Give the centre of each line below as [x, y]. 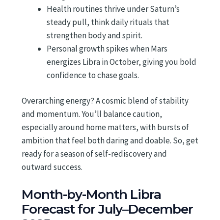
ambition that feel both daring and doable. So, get [110, 141]
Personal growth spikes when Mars [107, 48]
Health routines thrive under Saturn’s [113, 9]
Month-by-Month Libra [91, 195]
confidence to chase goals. [93, 75]
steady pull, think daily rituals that [108, 22]
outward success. [52, 167]
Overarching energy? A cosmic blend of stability [105, 101]
